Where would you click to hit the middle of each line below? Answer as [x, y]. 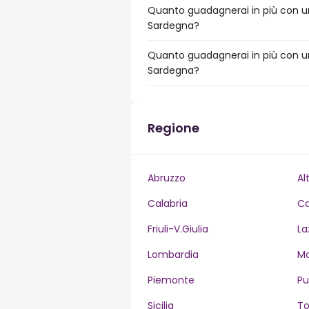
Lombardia [173, 255]
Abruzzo [167, 178]
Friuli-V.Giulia [178, 229]
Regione [173, 128]
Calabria [168, 203]
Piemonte [171, 280]
